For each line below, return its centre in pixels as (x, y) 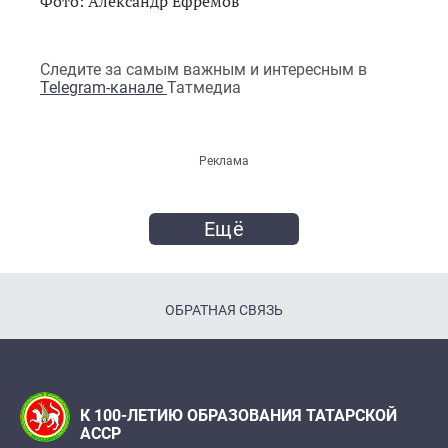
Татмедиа (204, 87)
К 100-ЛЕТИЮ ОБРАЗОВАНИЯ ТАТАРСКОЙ (238, 415)
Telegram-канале (103, 87)
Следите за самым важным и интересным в (203, 69)
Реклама (224, 160)
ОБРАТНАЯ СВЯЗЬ (224, 309)
